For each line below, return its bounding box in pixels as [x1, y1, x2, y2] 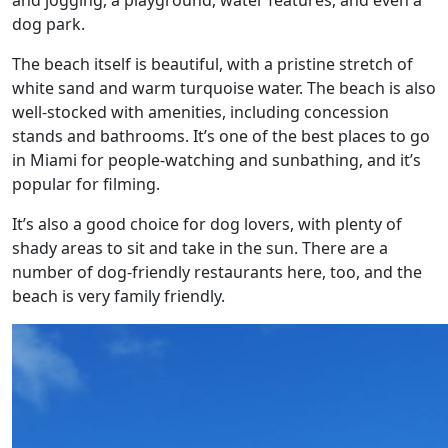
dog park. [12, 13, 85, 35]
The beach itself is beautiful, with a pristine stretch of [12, 53, 413, 75]
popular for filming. [12, 173, 160, 195]
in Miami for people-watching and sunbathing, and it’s [12, 149, 421, 171]
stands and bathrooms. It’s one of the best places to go [12, 125, 430, 147]
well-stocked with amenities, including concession [12, 101, 389, 123]
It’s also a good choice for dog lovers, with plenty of [12, 213, 402, 235]
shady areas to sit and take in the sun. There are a [12, 237, 388, 259]
